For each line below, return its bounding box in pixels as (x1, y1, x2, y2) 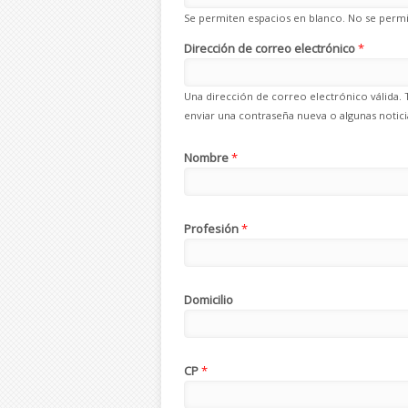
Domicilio (184, 291, 233, 308)
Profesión (184, 219, 241, 237)
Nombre (184, 148, 231, 166)
